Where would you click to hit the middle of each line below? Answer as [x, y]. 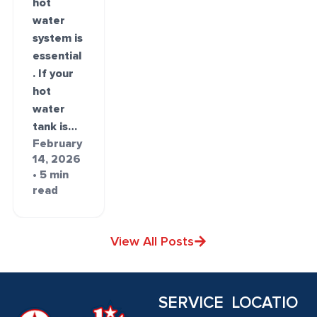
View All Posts [152, 242]
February [58, 143]
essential [57, 56]
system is [58, 38]
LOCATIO [265, 303]
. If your [53, 73]
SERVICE [191, 303]
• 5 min [51, 174]
